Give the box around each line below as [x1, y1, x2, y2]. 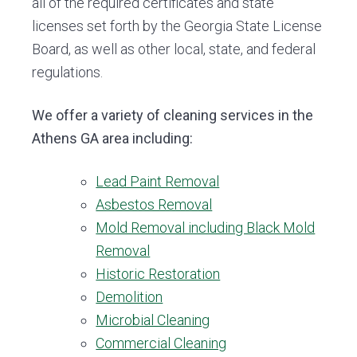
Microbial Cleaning [96, 312, 210, 328]
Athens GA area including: [32, 130, 194, 147]
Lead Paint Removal [96, 173, 220, 190]
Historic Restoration [96, 265, 221, 282]
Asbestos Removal [96, 196, 213, 213]
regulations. [32, 64, 104, 81]
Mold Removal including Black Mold [96, 219, 316, 236]
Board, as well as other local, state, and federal [32, 41, 316, 58]
